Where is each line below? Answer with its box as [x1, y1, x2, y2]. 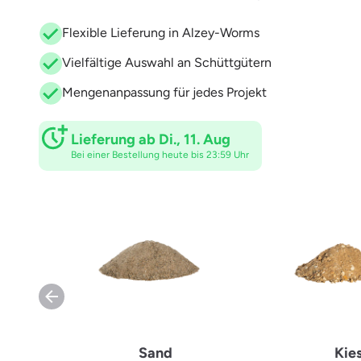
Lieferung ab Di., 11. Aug [71, 130, 230, 148]
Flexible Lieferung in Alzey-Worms [62, 25, 259, 41]
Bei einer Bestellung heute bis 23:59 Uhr [71, 148, 249, 160]
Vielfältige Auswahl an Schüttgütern [62, 55, 272, 71]
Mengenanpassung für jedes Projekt [62, 85, 267, 101]
